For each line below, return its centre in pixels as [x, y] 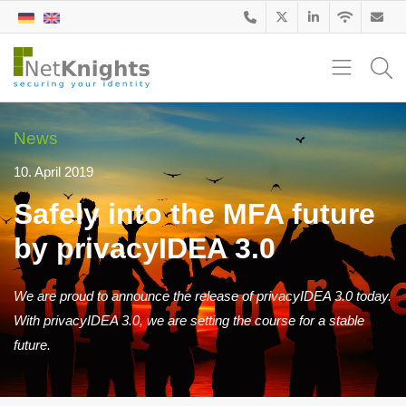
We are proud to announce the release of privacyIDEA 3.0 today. [203, 296]
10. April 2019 [53, 172]
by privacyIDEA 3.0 [145, 249]
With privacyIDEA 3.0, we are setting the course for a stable [189, 321]
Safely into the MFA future [194, 214]
